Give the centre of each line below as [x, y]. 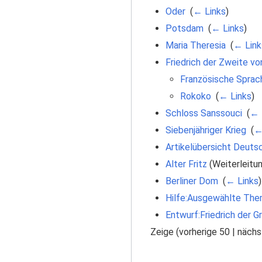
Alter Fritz [186, 164]
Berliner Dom [192, 181]
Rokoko [196, 96]
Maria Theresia [195, 45]
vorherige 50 [204, 232]
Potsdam [184, 28]
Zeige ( [165, 232]
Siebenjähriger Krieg [206, 130]
